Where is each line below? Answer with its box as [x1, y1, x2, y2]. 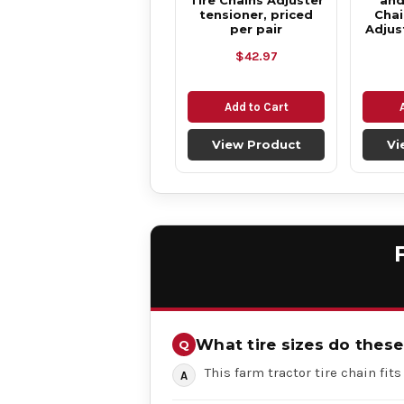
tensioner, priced [199, 7, 313, 22]
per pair [230, 22, 282, 36]
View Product [211, 137, 301, 151]
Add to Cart [224, 100, 289, 114]
